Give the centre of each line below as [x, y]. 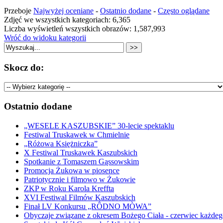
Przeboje [19, 11]
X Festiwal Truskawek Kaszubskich [81, 152]
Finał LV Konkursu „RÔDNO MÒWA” [88, 206]
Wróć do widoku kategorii [45, 38]
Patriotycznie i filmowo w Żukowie [80, 179]
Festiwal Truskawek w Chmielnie [77, 134]
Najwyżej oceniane [63, 11]
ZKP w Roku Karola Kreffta [69, 188]
